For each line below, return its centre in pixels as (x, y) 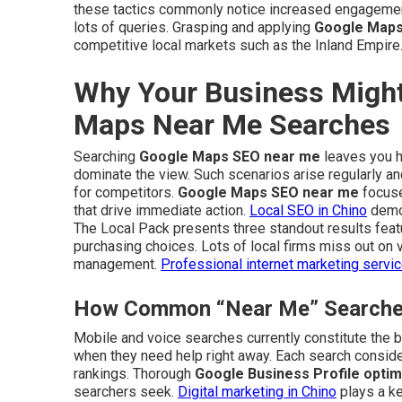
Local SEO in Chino (308, 210)
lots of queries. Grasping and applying (194, 27)
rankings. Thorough (134, 374)
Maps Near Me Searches (232, 125)
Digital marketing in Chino (257, 392)
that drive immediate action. (162, 210)
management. (117, 264)
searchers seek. (126, 392)
